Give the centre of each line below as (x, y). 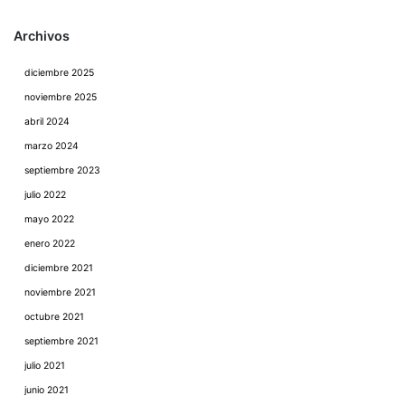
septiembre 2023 (62, 171)
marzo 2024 (52, 146)
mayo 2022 (49, 220)
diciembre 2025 (59, 73)
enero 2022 (50, 244)
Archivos (42, 36)
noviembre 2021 (60, 293)
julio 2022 (45, 195)
